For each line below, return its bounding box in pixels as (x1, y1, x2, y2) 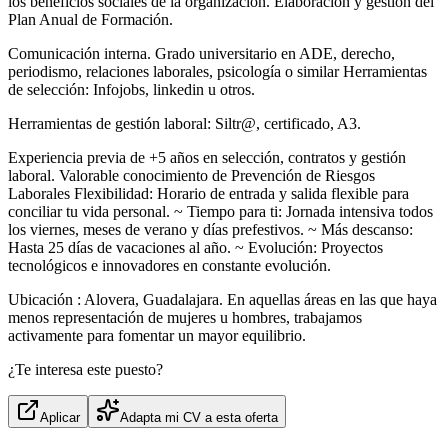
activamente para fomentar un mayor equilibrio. (8, 327, 306, 345)
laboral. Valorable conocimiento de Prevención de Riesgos (8, 167, 375, 185)
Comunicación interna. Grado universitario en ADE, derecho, (8, 45, 395, 63)
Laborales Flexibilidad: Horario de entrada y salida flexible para (8, 185, 409, 203)
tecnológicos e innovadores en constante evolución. (8, 257, 331, 275)
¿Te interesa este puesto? (8, 361, 163, 379)
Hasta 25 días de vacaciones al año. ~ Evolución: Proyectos (8, 239, 383, 257)
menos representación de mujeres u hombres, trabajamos (8, 309, 362, 327)
